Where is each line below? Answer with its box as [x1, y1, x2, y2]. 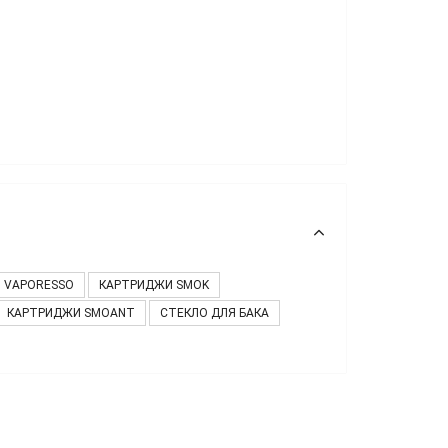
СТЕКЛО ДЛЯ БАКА [160, 305, 269, 320]
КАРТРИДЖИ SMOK [99, 277, 209, 292]
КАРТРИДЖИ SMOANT [7, 305, 135, 320]
